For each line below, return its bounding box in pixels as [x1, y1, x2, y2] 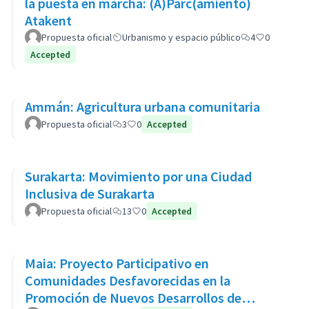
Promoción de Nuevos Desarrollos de [25, 289, 241, 306]
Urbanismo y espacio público [122, 31, 241, 43]
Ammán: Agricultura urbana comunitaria [25, 98, 260, 115]
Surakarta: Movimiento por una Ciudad [25, 168, 252, 185]
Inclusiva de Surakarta [25, 185, 154, 202]
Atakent [25, 12, 72, 29]
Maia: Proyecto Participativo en [25, 255, 209, 272]
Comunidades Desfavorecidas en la [25, 272, 230, 289]
